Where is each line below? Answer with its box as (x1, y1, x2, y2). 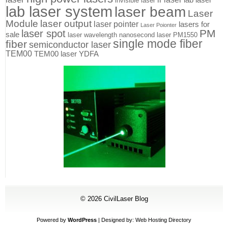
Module (6, 18, 38, 29)
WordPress (68, 216, 97, 223)
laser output (40, 18, 92, 29)
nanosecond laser (119, 31, 171, 39)
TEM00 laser (34, 49, 77, 58)
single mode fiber (113, 37, 203, 50)
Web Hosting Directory (135, 216, 191, 223)
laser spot (21, 27, 66, 39)
